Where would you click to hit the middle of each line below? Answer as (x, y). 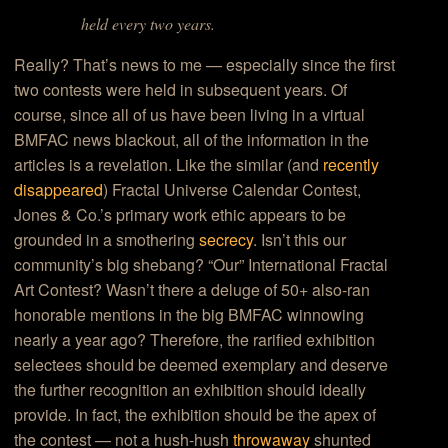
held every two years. (147, 23)
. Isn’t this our (300, 239)
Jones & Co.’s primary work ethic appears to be (180, 214)
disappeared (59, 189)
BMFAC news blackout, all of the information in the (192, 139)
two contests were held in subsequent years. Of (181, 89)
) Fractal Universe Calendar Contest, (232, 189)
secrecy (226, 239)
